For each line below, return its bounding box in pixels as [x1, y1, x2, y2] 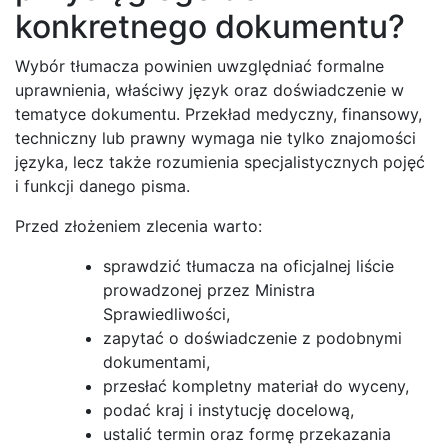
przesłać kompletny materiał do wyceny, [103, 376, 409, 397]
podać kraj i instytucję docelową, [103, 400, 354, 421]
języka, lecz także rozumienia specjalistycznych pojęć [15, 152, 425, 173]
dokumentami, [103, 352, 210, 373]
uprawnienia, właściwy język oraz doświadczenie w [15, 80, 404, 101]
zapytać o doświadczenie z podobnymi [103, 328, 402, 349]
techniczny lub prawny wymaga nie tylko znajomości [15, 128, 416, 149]
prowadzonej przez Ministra [103, 280, 315, 301]
